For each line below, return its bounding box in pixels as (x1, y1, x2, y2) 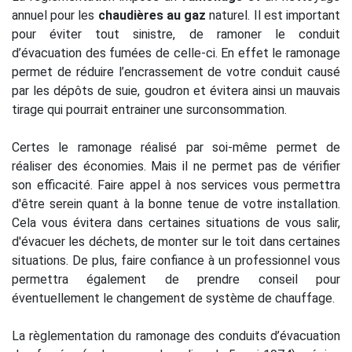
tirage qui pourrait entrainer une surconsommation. (12, 102, 287, 118)
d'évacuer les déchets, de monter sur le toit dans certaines (12, 234, 340, 250)
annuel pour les (12, 8, 98, 24)
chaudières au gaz (97, 8, 207, 24)
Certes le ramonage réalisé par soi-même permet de (12, 140, 340, 156)
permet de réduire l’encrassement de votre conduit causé (12, 64, 340, 80)
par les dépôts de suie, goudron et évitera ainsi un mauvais (12, 83, 340, 99)
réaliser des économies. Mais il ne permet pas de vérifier (12, 159, 340, 174)
